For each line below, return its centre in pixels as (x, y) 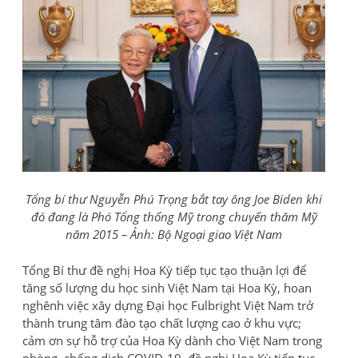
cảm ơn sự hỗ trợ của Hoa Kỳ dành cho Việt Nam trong (172, 340)
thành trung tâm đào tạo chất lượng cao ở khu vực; (162, 322)
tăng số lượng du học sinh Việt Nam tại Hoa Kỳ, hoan (167, 287)
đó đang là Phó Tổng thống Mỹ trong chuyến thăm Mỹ (174, 216)
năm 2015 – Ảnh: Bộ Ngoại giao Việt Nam (174, 234)
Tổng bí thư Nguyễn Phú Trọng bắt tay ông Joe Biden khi (174, 199)
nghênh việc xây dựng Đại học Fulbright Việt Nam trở (168, 305)
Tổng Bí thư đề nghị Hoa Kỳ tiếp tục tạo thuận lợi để (164, 270)
